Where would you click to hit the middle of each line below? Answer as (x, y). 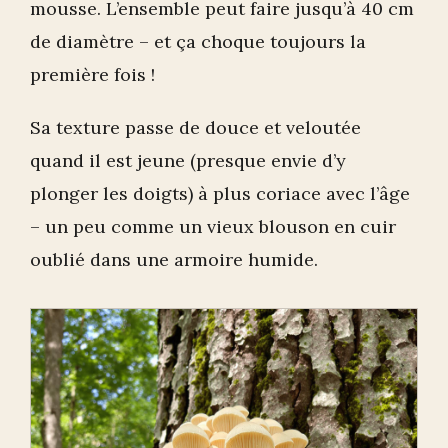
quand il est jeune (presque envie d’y (188, 161)
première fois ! (92, 75)
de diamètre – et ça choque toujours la (198, 42)
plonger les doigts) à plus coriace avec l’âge (220, 194)
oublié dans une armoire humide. (174, 260)
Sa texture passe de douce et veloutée (195, 128)
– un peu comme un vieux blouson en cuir (213, 227)
